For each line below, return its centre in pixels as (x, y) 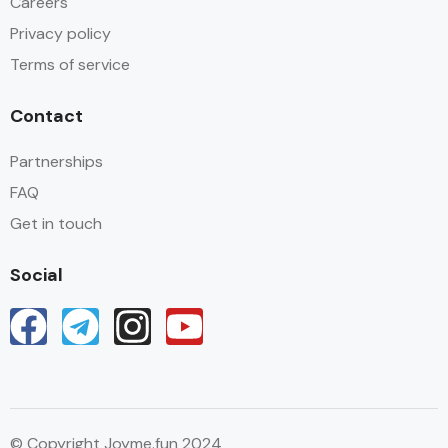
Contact (46, 115)
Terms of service (70, 64)
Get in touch (56, 223)
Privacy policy (60, 33)
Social (36, 274)
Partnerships (56, 161)
